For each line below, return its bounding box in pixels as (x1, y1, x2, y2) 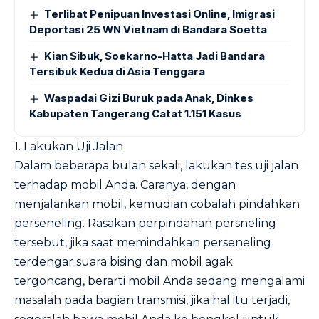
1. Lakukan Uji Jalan (14, 140, 123, 153)
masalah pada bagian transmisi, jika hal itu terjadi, (14, 293, 290, 307)
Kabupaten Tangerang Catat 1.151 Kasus (29, 107, 241, 120)
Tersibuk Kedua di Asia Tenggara (29, 65, 205, 78)
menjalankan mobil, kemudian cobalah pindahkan (14, 197, 300, 211)
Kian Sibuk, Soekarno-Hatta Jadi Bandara (44, 49, 266, 63)
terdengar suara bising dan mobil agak (14, 255, 233, 268)
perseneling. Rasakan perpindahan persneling (14, 216, 276, 230)
